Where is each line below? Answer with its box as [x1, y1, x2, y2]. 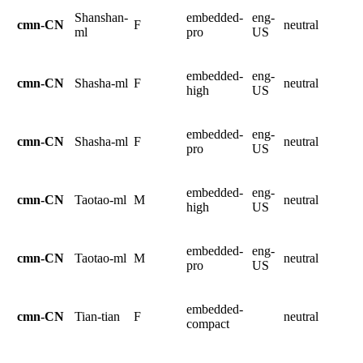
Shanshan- [75, 10, 128, 24]
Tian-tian [75, 309, 120, 323]
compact [186, 316, 229, 331]
